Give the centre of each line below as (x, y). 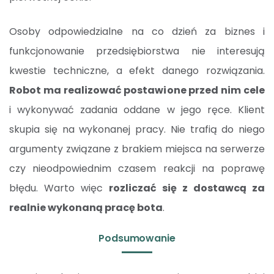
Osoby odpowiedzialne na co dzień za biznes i (137, 32)
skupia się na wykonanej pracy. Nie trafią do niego (137, 130)
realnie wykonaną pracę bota (86, 208)
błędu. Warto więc (59, 188)
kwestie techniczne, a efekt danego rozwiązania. (137, 71)
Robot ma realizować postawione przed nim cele (137, 91)
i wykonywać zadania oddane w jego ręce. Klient (137, 110)
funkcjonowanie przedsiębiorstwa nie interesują (137, 51)
